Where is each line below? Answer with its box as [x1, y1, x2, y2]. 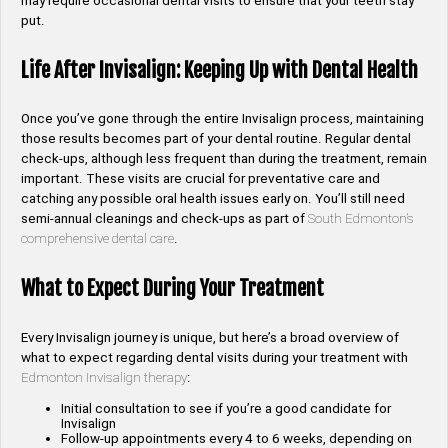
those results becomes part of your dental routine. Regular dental [21, 131, 411, 147]
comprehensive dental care [21, 231, 174, 247]
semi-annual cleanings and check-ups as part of [21, 211, 308, 227]
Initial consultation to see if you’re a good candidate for [61, 401, 391, 417]
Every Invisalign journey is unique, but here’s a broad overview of [21, 329, 399, 345]
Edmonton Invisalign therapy [21, 369, 187, 385]
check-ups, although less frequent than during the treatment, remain [21, 151, 427, 167]
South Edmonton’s [308, 211, 414, 227]
